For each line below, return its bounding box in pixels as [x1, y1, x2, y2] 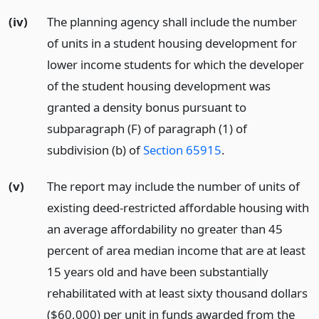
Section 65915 [142, 142, 221, 159]
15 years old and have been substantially [46, 263, 268, 281]
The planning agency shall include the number [46, 14, 297, 31]
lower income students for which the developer [46, 56, 304, 73]
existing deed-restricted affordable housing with [46, 199, 309, 216]
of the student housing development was [46, 78, 271, 95]
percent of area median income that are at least [46, 242, 305, 259]
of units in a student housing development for [46, 35, 297, 52]
